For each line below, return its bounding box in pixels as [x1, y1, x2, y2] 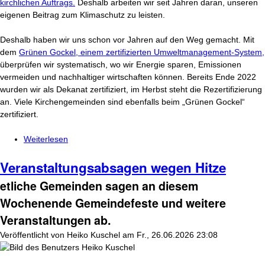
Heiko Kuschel [67, 230, 120, 240]
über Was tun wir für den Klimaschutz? [68, 134, 212, 144]
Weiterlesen [24, 134, 68, 144]
